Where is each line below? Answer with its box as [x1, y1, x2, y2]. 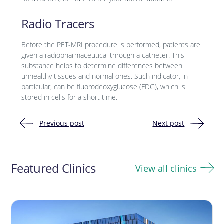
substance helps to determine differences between [21, 61, 182, 71]
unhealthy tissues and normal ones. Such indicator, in [21, 71, 188, 81]
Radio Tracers [21, 15, 94, 32]
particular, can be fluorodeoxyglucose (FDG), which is [21, 82, 185, 92]
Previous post [39, 118, 84, 128]
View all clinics [135, 162, 197, 174]
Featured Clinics [11, 160, 96, 177]
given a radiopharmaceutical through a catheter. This [21, 50, 184, 60]
